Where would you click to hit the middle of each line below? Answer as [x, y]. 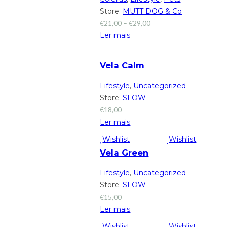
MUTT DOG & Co [153, 11]
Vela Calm [122, 65]
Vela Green [124, 152]
